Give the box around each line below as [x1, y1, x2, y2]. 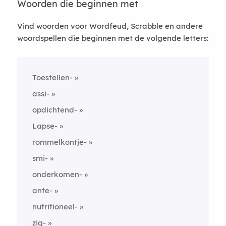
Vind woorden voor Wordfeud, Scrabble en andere [17, 21, 203, 31]
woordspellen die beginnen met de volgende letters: [17, 33, 208, 43]
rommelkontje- [32, 137, 87, 147]
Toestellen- [32, 73, 73, 82]
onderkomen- [32, 169, 82, 179]
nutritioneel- [32, 202, 78, 211]
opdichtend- [32, 105, 77, 115]
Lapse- [32, 121, 58, 131]
